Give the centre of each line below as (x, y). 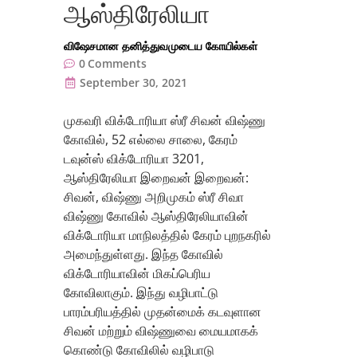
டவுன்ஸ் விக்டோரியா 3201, (134, 158)
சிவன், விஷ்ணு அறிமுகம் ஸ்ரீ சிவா (154, 196)
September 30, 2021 (133, 82)
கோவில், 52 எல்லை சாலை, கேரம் (151, 139)
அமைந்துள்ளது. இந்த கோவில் (143, 254)
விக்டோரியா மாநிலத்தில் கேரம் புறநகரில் (167, 235)
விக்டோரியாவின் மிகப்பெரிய (137, 273)
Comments (117, 63)
